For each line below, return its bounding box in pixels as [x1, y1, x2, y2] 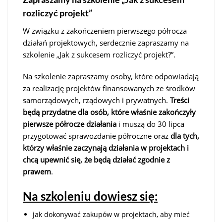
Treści [170, 95, 189, 105]
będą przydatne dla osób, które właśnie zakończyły [23, 107, 196, 117]
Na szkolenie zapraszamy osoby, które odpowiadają [23, 71, 199, 81]
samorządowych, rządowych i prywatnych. [23, 95, 170, 105]
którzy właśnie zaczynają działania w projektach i [23, 142, 189, 153]
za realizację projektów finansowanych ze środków [23, 83, 195, 93]
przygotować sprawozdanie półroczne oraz [23, 130, 170, 141]
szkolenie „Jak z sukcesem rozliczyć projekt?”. [23, 49, 177, 59]
